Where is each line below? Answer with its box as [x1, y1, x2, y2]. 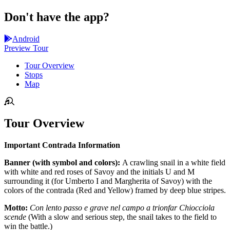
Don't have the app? [4, 10, 109, 24]
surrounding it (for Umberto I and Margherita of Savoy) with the [4, 176, 212, 185]
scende [4, 212, 26, 221]
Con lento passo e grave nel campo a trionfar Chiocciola [30, 203, 215, 212]
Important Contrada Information [4, 140, 120, 149]
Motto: [4, 203, 28, 212]
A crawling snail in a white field [122, 158, 225, 167]
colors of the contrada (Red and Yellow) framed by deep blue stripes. [4, 185, 226, 195]
